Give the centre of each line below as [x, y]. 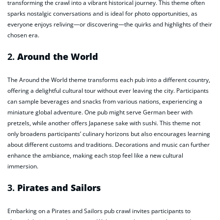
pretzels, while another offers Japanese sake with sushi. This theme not [104, 123]
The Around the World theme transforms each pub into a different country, [109, 80]
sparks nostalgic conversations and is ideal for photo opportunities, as [102, 14]
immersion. [23, 166]
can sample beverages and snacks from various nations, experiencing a [105, 101]
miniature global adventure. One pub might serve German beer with [100, 112]
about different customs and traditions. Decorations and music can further [109, 144]
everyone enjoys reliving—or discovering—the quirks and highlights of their [110, 25]
